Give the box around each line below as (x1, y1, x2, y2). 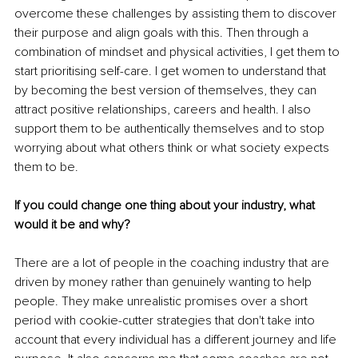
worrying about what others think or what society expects (14, 139, 332, 156)
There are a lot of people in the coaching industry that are (14, 254, 332, 271)
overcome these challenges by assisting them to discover (14, 5, 340, 22)
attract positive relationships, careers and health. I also (14, 101, 314, 117)
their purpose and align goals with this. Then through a (14, 24, 312, 41)
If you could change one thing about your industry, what (14, 197, 318, 213)
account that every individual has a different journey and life (14, 331, 340, 348)
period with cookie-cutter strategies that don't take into (14, 312, 318, 328)
